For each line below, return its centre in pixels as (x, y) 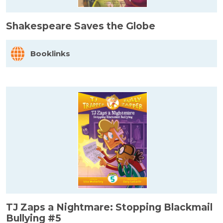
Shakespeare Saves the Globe (81, 26)
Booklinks (50, 53)
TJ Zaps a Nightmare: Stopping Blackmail (109, 207)
